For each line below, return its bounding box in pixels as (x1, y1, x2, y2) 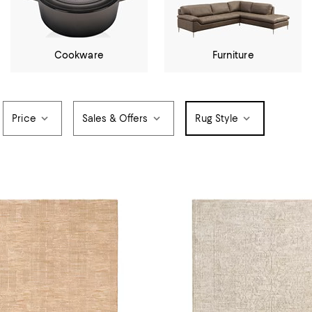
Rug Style (194, 113, 238, 124)
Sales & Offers (81, 113, 148, 124)
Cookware (54, 49, 104, 61)
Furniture (212, 49, 254, 61)
